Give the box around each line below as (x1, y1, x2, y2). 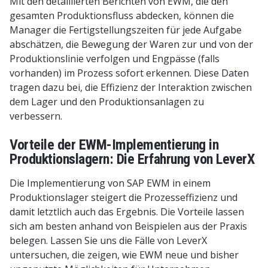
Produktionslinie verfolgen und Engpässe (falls (10, 52, 220, 65)
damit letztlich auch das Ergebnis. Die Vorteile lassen (10, 205, 244, 218)
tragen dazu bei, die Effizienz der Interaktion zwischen (10, 81, 252, 94)
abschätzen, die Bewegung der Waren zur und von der (10, 38, 253, 51)
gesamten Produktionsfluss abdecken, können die (10, 9, 234, 22)
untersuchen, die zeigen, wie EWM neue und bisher (10, 248, 239, 261)
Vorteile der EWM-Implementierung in (10, 136, 219, 153)
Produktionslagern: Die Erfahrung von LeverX (10, 151, 255, 167)
